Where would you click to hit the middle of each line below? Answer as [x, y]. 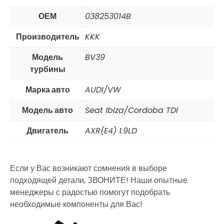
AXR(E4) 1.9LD [111, 131]
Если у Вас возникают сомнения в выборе [88, 168]
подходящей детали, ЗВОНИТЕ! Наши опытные [99, 180]
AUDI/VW [103, 90]
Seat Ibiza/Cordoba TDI [131, 110]
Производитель [47, 37]
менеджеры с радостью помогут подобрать [90, 192]
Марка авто [47, 90]
